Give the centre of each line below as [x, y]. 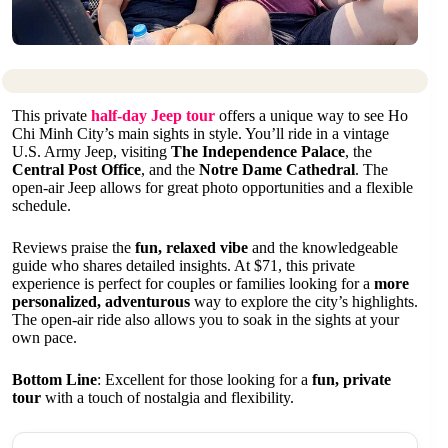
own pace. [44, 338]
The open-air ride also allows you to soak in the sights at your [205, 320]
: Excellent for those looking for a [204, 380]
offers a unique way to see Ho [311, 116]
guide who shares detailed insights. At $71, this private [183, 266]
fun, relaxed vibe [191, 248]
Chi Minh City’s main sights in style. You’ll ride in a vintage [200, 134]
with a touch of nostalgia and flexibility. [167, 398]
